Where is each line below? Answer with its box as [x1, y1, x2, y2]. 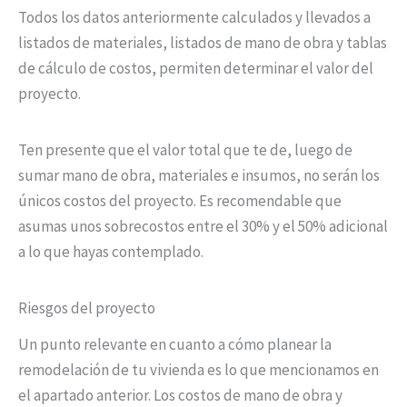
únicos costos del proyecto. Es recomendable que [18, 191, 342, 212]
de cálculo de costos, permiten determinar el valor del [18, 58, 373, 79]
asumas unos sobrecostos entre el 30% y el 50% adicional [18, 216, 388, 237]
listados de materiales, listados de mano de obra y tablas [18, 33, 387, 54]
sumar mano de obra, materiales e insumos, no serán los [18, 165, 380, 186]
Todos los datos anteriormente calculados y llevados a [18, 7, 371, 28]
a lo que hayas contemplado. [18, 242, 203, 263]
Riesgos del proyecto [18, 298, 155, 319]
